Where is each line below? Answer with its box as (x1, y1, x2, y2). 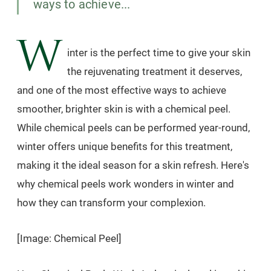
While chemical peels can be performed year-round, (17, 122, 250, 134)
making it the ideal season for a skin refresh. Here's (17, 159, 249, 171)
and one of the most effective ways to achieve (17, 84, 226, 96)
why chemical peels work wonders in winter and (17, 178, 234, 190)
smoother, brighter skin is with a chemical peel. (17, 103, 230, 115)
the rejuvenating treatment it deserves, (67, 65, 242, 77)
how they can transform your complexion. (17, 197, 206, 209)
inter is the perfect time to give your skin (67, 47, 250, 59)
